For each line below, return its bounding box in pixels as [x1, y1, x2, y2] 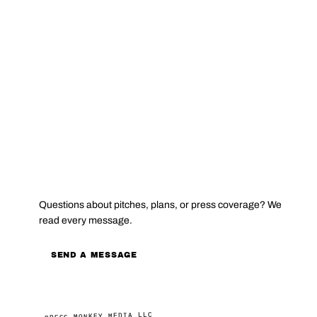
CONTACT [47, 168, 89, 179]
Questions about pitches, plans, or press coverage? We [38, 199, 282, 210]
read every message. [38, 214, 132, 226]
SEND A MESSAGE [51, 250, 137, 260]
